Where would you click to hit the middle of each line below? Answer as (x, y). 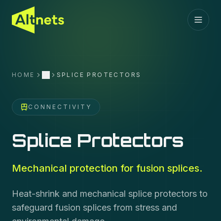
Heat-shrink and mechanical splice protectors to (110, 194)
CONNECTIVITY (60, 107)
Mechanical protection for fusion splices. (107, 168)
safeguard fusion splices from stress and (94, 207)
